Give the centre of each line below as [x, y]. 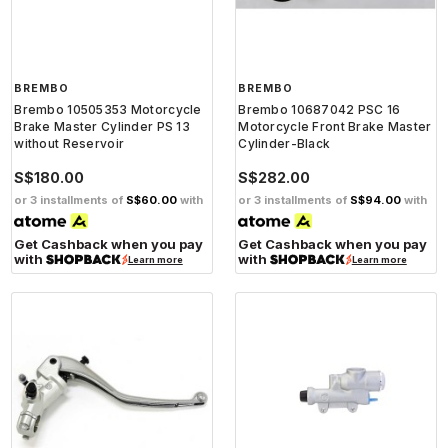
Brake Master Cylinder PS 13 [102, 126]
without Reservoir [69, 143]
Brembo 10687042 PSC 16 [319, 109]
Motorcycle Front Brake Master [335, 126]
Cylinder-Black [284, 143]
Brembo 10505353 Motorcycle [108, 109]
